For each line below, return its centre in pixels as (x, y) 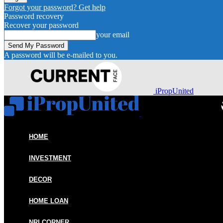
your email (113, 35)
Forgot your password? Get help (55, 7)
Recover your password (41, 25)
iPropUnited (174, 91)
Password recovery (34, 16)
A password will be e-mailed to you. (61, 55)
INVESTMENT (50, 158)
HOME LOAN (49, 201)
